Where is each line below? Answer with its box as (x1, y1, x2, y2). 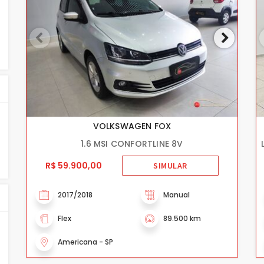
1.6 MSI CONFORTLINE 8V (81, 137, 183, 150)
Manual (163, 189, 190, 200)
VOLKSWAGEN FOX (93, 120, 171, 132)
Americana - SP (58, 236, 113, 247)
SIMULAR (153, 160, 187, 171)
